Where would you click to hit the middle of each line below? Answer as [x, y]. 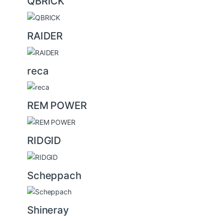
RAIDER [45, 36]
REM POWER [57, 106]
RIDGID [44, 140]
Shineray [48, 210]
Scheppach [54, 175]
